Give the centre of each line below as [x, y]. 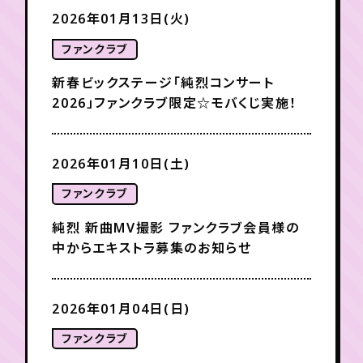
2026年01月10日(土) [121, 164]
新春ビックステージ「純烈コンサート [163, 83]
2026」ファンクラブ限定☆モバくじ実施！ [175, 103]
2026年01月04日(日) [121, 308]
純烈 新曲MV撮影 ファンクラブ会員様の [176, 227]
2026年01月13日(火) [121, 19]
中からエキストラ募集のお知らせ [152, 248]
